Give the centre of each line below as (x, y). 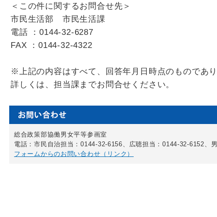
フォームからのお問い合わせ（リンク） (74, 154)
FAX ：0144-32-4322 (52, 45)
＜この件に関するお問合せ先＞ (71, 6)
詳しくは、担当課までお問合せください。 (93, 84)
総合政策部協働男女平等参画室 (61, 134)
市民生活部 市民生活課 (58, 19)
